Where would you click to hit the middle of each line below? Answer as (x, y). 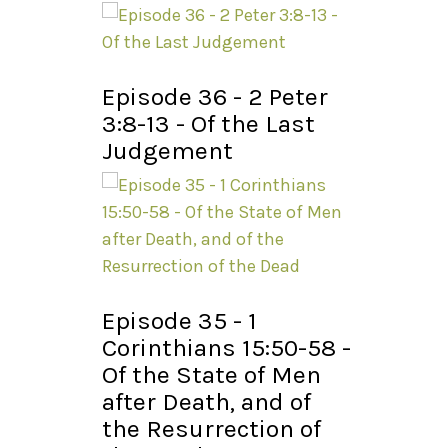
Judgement (167, 151)
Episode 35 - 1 (179, 321)
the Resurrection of (211, 429)
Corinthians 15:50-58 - (226, 348)
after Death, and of (206, 402)
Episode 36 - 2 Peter (215, 97)
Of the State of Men (211, 375)
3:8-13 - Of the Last (208, 124)
